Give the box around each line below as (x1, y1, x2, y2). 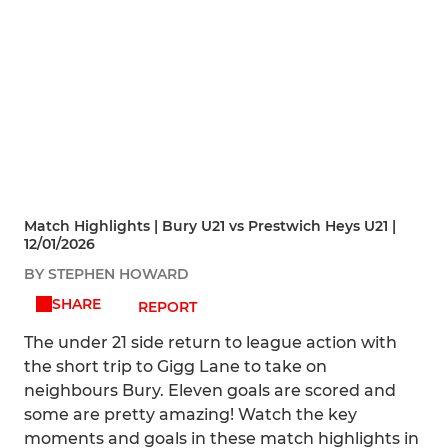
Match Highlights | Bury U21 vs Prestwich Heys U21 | (24, 217, 396, 236)
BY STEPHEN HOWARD (24, 265, 189, 284)
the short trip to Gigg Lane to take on (24, 357, 327, 377)
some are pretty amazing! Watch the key (24, 405, 357, 425)
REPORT (138, 298, 198, 317)
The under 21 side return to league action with (24, 333, 397, 353)
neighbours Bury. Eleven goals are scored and (24, 381, 396, 401)
